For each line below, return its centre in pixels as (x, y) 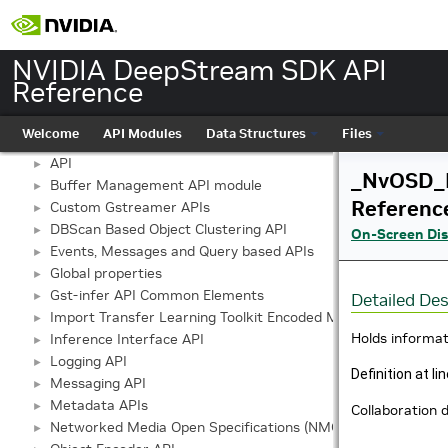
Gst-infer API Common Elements (157, 295)
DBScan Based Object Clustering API (168, 229)
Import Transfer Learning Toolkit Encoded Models (211, 317)
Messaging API (98, 383)
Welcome (50, 133)
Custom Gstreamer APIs (130, 207)
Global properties (106, 273)
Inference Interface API (127, 339)
